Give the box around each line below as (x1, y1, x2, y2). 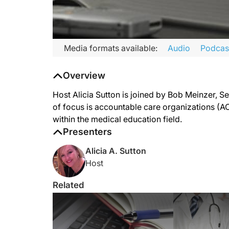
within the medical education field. (53, 114, 182, 124)
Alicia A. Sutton (85, 146, 146, 156)
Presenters (63, 126, 112, 137)
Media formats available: (64, 42, 157, 53)
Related (53, 180, 84, 190)
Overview (63, 70, 105, 81)
